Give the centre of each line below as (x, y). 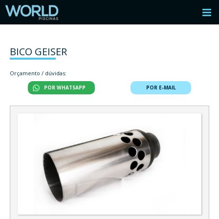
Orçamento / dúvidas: (38, 73)
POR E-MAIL (161, 88)
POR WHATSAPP (65, 88)
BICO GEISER (38, 52)
